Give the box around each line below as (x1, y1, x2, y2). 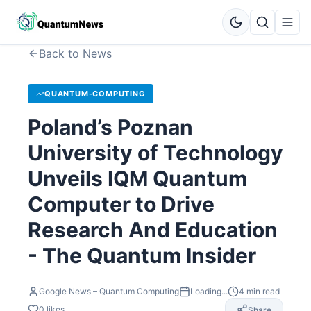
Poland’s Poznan (28, 115, 193, 140)
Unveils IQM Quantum (28, 166, 247, 191)
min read (244, 286, 280, 296)
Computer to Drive (28, 192, 215, 217)
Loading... (190, 286, 228, 296)
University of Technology (28, 140, 283, 165)
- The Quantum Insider (28, 243, 256, 268)
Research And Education (28, 217, 278, 242)
